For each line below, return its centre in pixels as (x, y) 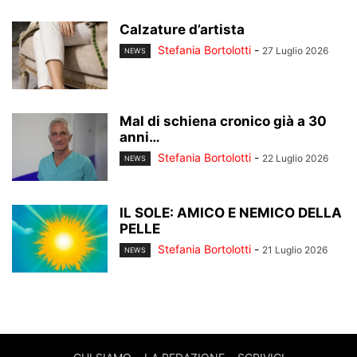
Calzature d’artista (182, 30)
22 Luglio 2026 (295, 159)
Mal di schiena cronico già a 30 (223, 122)
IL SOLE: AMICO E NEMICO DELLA (231, 213)
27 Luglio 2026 (295, 51)
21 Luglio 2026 (295, 250)
